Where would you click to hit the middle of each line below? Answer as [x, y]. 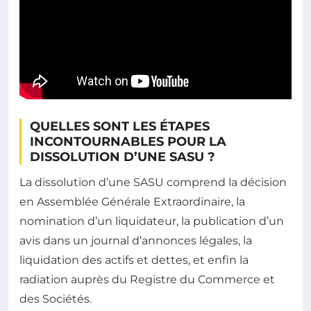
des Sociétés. [56, 299]
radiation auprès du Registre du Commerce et [147, 279]
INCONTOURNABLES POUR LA [128, 141]
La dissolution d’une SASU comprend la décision [153, 182]
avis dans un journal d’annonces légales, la [136, 240]
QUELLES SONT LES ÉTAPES [120, 126]
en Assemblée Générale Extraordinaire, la [132, 201]
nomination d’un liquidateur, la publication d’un [152, 221]
